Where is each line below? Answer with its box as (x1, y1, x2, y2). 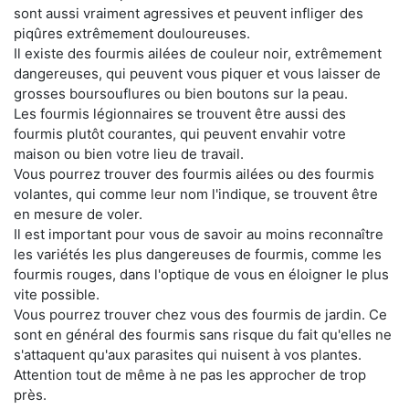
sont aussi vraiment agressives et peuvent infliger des (14, 4, 363, 22)
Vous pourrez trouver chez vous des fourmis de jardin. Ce (14, 305, 387, 323)
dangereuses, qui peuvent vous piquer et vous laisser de (14, 64, 381, 82)
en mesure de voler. (14, 204, 142, 223)
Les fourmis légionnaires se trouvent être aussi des (14, 104, 346, 122)
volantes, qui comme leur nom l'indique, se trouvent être (14, 184, 378, 203)
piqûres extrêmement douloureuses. (14, 24, 250, 42)
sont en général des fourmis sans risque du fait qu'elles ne (14, 325, 392, 343)
